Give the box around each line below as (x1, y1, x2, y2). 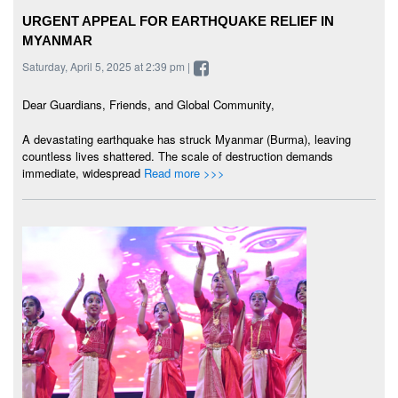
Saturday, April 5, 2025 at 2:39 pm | (22, 58, 193, 74)
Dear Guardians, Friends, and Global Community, (22, 95, 275, 113)
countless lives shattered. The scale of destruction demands (22, 147, 333, 164)
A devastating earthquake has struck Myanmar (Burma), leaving (22, 130, 351, 147)
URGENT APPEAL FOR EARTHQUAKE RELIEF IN (22, 12, 334, 28)
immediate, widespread (22, 163, 144, 181)
